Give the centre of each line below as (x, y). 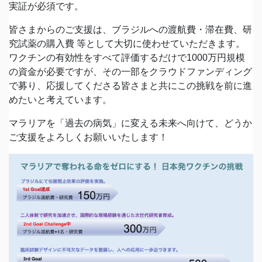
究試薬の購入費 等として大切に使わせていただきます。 (127, 43)
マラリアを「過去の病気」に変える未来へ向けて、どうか (130, 123)
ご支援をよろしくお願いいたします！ (88, 137)
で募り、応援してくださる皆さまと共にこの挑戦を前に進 (130, 85)
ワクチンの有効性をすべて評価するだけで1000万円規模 (127, 57)
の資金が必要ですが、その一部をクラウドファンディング (130, 71)
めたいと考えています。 (60, 99)
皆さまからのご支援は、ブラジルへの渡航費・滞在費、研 (130, 29)
